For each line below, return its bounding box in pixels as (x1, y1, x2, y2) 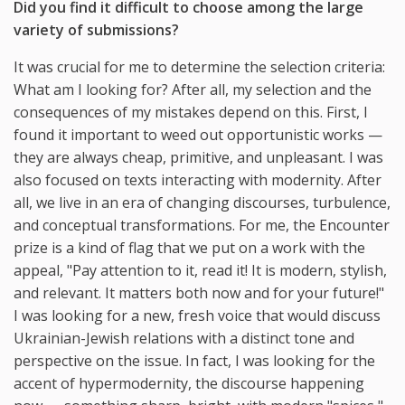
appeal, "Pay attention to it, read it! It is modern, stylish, (14, 259, 387, 280)
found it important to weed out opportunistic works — (14, 124, 382, 145)
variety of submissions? (14, 19, 179, 40)
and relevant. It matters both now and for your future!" (14, 282, 384, 303)
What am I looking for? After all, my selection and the (14, 79, 372, 99)
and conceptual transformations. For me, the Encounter (14, 214, 390, 235)
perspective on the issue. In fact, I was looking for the (14, 350, 375, 371)
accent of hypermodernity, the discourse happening (14, 372, 364, 393)
